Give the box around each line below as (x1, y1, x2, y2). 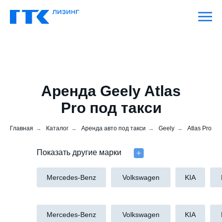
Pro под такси (60, 100, 162, 116)
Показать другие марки (37, 148, 121, 157)
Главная (10, 125, 33, 132)
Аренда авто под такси (81, 125, 146, 132)
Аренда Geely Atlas (41, 83, 181, 99)
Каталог (46, 125, 68, 132)
